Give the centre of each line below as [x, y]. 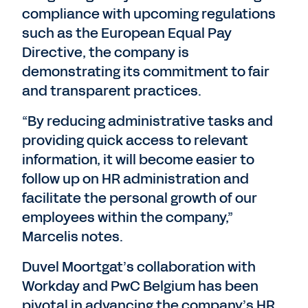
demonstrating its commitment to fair [146, 71]
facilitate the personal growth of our [140, 198]
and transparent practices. [112, 91]
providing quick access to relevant [135, 140]
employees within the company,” [128, 217]
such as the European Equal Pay [127, 33]
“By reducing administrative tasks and [147, 121]
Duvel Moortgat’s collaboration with [139, 267]
